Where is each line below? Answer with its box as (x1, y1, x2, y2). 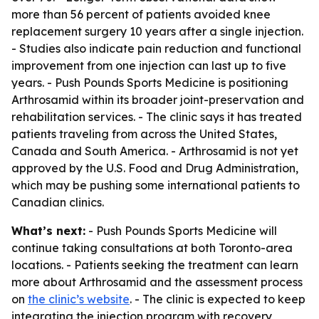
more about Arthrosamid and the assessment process (11, 275, 303, 289)
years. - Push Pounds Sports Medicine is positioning (11, 75, 288, 90)
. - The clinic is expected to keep (130, 292, 305, 306)
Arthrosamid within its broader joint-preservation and (11, 93, 304, 107)
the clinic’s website (28, 292, 130, 306)
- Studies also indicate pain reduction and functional (11, 41, 301, 56)
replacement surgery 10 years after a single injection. (11, 24, 303, 38)
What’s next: (11, 224, 85, 238)
